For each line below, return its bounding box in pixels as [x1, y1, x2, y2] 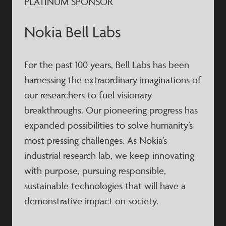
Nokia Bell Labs [24, 23, 121, 41]
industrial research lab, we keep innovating [24, 149, 194, 161]
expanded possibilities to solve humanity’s [24, 119, 193, 131]
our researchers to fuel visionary [24, 89, 152, 101]
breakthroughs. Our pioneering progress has [24, 104, 198, 116]
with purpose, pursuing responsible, [24, 164, 166, 177]
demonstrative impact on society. [24, 195, 158, 207]
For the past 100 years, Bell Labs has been [24, 59, 189, 71]
